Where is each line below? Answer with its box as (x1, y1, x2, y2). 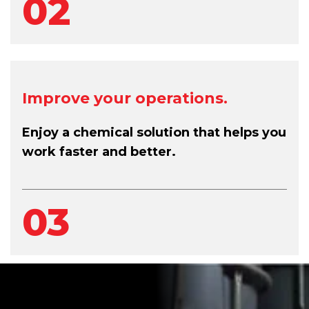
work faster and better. (22, 143, 176, 159)
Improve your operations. (22, 88, 228, 108)
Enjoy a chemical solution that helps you (22, 124, 286, 140)
